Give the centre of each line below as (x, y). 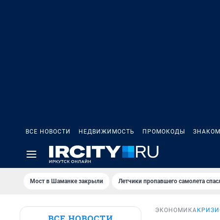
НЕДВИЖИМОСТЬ (107, 132)
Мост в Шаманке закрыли (67, 181)
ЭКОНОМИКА (176, 210)
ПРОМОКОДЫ (164, 132)
